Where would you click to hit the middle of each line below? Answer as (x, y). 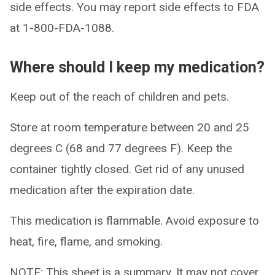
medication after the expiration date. (102, 190)
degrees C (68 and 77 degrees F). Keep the (121, 148)
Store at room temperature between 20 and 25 (130, 127)
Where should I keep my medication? (137, 67)
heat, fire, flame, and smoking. (86, 242)
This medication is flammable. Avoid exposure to (134, 221)
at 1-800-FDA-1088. (62, 28)
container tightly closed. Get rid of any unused (127, 169)
